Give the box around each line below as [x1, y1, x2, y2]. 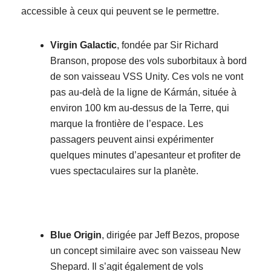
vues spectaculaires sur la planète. [50, 166, 198, 176]
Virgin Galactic [50, 40, 117, 50]
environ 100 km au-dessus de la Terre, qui [50, 103, 229, 113]
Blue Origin [50, 230, 102, 240]
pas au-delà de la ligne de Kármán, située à [50, 87, 237, 97]
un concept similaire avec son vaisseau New [50, 246, 241, 256]
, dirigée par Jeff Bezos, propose [102, 230, 240, 240]
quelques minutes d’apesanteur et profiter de [50, 150, 241, 160]
